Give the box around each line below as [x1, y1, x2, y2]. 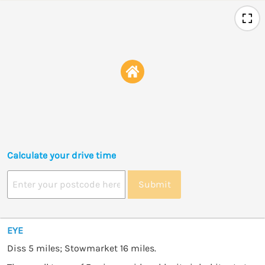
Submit [138, 179, 171, 190]
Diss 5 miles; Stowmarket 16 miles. [7, 242, 156, 254]
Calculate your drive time [7, 149, 116, 161]
